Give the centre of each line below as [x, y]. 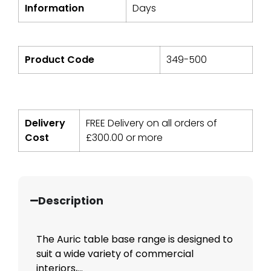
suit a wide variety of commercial [115, 253]
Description [71, 201]
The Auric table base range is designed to [135, 239]
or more [143, 137]
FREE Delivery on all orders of [152, 123]
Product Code [60, 59]
